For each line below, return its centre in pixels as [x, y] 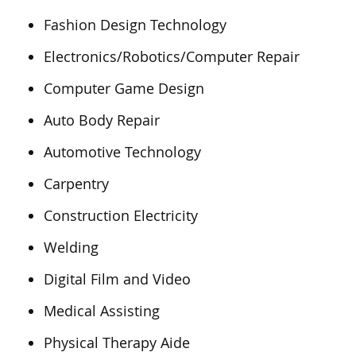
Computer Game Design [124, 88]
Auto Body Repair [102, 120]
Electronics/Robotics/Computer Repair [172, 56]
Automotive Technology [122, 152]
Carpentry [76, 184]
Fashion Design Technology [135, 25]
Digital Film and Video [117, 279]
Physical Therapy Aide [117, 342]
